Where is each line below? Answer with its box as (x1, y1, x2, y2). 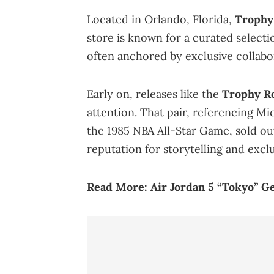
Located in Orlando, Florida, (87, 12, 235, 26)
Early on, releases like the (87, 86, 222, 101)
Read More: (87, 179, 150, 194)
